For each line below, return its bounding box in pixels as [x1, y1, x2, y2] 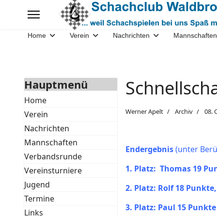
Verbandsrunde [24, 151, 82, 162]
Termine [24, 193, 54, 204]
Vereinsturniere [24, 165, 82, 176]
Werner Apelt [125, 107, 164, 116]
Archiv [175, 107, 193, 116]
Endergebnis [125, 144, 176, 155]
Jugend [24, 179, 50, 190]
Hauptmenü [24, 77, 88, 92]
